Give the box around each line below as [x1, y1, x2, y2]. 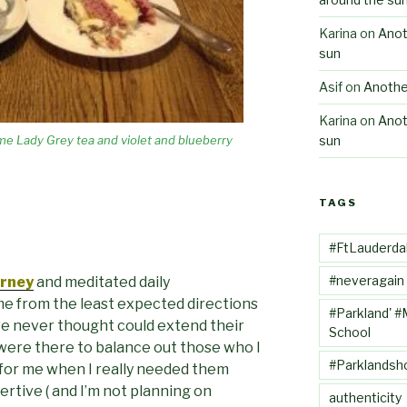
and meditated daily [34, 273, 170, 291]
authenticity [328, 389, 402, 405]
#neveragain [328, 272, 404, 288]
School [328, 323, 371, 340]
